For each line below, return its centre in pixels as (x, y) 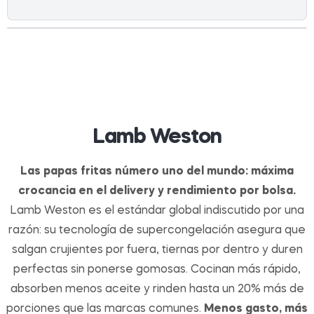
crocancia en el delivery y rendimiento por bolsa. (157, 192)
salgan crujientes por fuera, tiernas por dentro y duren (157, 251)
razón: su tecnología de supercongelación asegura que (157, 231)
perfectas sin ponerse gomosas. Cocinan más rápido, (157, 270)
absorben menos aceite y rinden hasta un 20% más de (157, 290)
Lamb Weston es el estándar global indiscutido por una (157, 211)
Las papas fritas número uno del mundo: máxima (157, 172)
